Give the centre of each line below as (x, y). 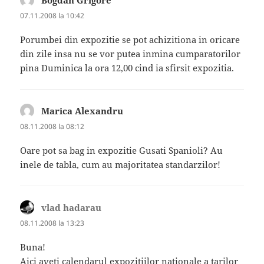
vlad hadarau (72, 208)
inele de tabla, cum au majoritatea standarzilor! (121, 165)
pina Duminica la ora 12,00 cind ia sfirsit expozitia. (127, 67)
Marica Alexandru (82, 110)
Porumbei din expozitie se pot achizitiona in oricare (130, 39)
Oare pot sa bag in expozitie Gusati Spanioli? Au (122, 151)
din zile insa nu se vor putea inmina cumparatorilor (131, 53)
